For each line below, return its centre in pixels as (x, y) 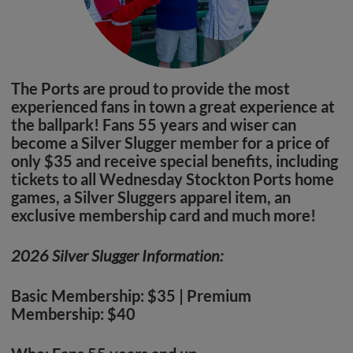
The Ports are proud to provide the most (150, 89)
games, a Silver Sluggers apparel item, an (151, 197)
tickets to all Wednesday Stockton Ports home (173, 179)
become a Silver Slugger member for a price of (170, 143)
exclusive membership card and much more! (163, 216)
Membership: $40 (73, 314)
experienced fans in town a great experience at (173, 107)
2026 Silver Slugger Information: (117, 256)
